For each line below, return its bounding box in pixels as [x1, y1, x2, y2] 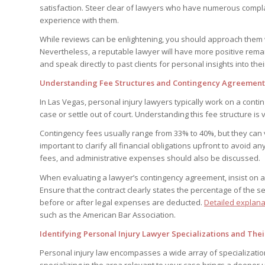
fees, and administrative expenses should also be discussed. [40, 153, 260, 164]
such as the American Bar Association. [40, 209, 176, 220]
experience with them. [40, 15, 119, 26]
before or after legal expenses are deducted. [40, 196, 204, 208]
